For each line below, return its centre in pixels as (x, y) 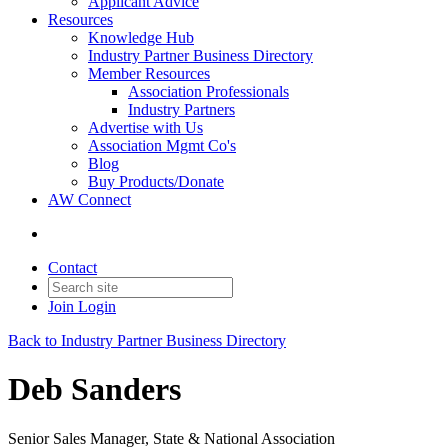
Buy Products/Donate (156, 181)
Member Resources (149, 73)
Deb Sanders (94, 389)
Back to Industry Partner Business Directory (147, 340)
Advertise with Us (145, 127)
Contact (72, 267)
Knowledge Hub (141, 37)
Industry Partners (181, 109)
